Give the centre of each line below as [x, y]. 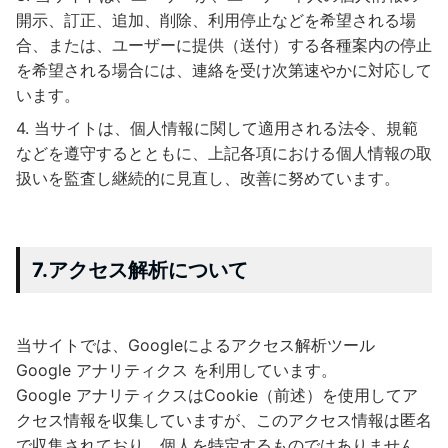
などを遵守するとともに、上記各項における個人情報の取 [224, 152]
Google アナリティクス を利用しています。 [176, 369]
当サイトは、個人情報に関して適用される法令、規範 [226, 127]
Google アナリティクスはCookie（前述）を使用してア [217, 394]
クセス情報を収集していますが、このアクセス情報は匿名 [224, 419]
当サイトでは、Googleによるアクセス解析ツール [195, 344]
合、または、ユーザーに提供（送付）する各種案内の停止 [224, 44]
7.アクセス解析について [140, 269]
